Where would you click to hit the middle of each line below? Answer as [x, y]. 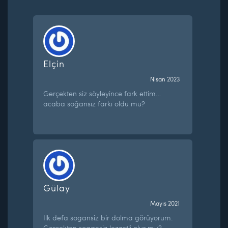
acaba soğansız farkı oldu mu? [94, 104]
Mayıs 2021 [165, 203]
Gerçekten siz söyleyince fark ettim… [102, 94]
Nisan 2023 [165, 79]
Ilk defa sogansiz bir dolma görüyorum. [108, 218]
